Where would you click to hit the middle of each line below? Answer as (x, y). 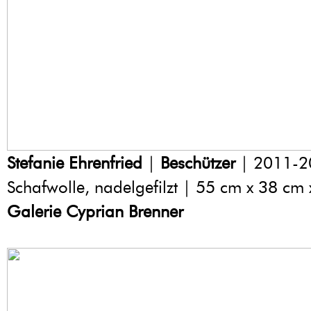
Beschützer (198, 163)
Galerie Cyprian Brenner (95, 212)
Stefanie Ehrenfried (75, 163)
